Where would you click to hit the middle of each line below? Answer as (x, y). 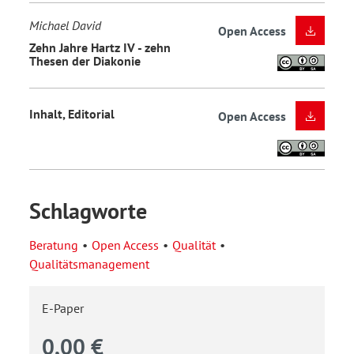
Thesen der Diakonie (85, 61)
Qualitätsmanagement (89, 264)
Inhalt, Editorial (72, 114)
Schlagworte (88, 210)
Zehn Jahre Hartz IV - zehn (100, 48)
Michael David (65, 25)
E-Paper (63, 308)
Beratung (54, 245)
